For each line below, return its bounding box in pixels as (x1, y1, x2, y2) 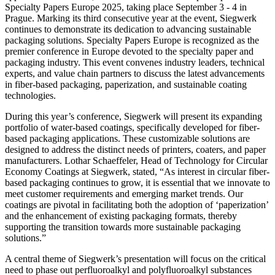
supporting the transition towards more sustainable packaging (5, 221, 241, 232)
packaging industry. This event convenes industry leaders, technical (5, 56, 265, 68)
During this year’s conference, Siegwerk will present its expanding (5, 110, 262, 122)
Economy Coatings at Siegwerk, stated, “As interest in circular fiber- (5, 166, 269, 177)
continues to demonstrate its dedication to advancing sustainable (5, 23, 251, 34)
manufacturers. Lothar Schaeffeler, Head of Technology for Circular (5, 155, 268, 166)
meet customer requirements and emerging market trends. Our (5, 188, 243, 199)
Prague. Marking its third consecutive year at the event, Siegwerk (5, 12, 257, 23)
